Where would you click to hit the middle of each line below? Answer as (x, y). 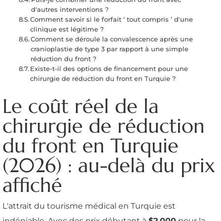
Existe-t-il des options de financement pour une (109, 68)
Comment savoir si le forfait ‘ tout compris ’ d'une (112, 19)
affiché (32, 185)
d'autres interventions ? (70, 9)
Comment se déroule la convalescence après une (112, 39)
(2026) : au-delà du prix (109, 165)
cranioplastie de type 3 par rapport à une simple (110, 49)
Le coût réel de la (81, 106)
